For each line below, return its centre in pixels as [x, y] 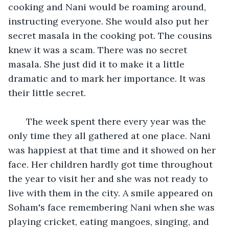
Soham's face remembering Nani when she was [113, 207]
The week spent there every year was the [113, 121]
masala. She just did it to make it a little [98, 64]
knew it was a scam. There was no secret [99, 50]
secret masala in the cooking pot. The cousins [111, 35]
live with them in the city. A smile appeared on [112, 193]
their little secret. [48, 93]
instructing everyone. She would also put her [110, 21]
